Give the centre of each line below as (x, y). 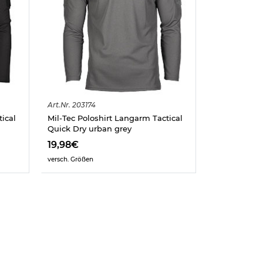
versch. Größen (70, 159)
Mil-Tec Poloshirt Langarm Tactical (115, 118)
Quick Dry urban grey (89, 128)
